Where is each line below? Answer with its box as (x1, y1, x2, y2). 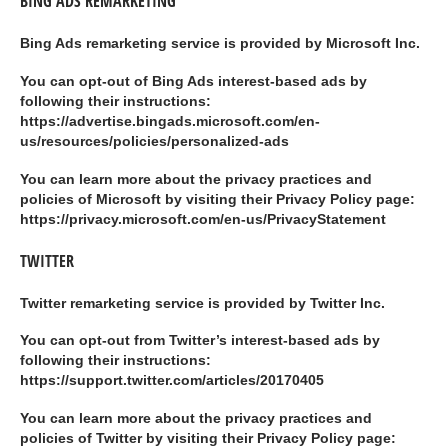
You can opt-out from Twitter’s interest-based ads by (20, 333, 380, 349)
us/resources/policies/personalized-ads (20, 133, 289, 149)
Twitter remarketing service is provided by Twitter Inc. (20, 295, 385, 311)
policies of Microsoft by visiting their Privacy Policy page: (20, 191, 415, 207)
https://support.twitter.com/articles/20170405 (20, 373, 324, 389)
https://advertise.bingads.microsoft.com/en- (20, 113, 320, 129)
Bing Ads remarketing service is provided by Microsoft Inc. (20, 36, 420, 52)
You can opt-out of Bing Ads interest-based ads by (20, 73, 367, 89)
